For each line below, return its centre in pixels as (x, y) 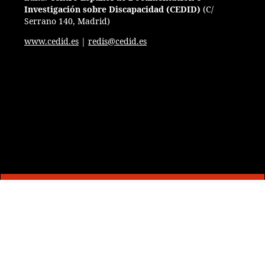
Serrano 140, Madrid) (68, 21)
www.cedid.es (51, 41)
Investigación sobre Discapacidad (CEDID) (112, 9)
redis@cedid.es (117, 41)
